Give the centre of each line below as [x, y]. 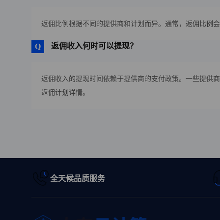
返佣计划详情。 [65, 92]
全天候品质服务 [78, 178]
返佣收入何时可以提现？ [94, 46]
